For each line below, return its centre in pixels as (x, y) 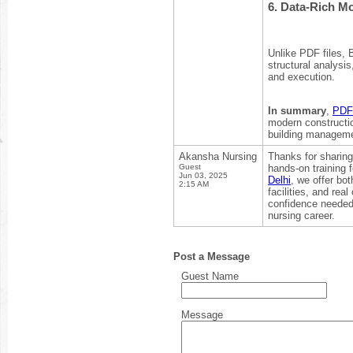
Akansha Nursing (218, 156)
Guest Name (210, 276)
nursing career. (301, 216)
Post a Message (212, 256)
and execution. (301, 77)
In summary (297, 111)
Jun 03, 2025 (203, 175)
